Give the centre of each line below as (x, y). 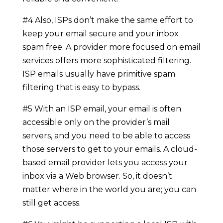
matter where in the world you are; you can (109, 189)
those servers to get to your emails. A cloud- (110, 149)
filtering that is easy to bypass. (81, 87)
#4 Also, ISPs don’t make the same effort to (108, 20)
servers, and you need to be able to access (106, 135)
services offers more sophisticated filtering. (107, 60)
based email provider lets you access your (105, 162)
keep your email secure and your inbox (100, 33)
